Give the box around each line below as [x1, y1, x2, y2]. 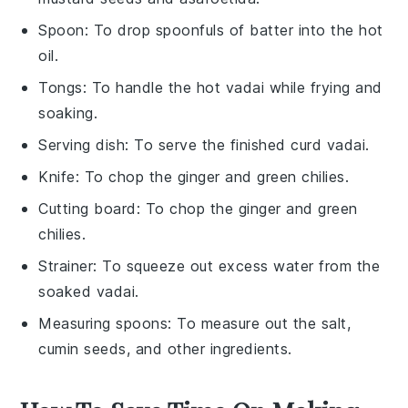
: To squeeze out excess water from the [93, 257, 381, 276]
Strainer [38, 257, 94, 276]
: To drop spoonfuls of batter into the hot [84, 21, 383, 40]
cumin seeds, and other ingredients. [38, 340, 292, 359]
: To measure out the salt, [168, 314, 352, 333]
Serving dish [38, 136, 126, 155]
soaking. [38, 104, 98, 123]
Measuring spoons [38, 314, 168, 333]
